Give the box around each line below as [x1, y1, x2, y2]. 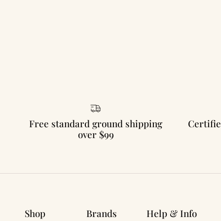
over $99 [77, 128, 114, 141]
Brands [86, 207, 117, 220]
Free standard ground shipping [29, 117, 163, 130]
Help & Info [147, 207, 197, 220]
